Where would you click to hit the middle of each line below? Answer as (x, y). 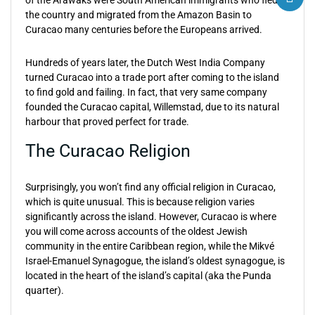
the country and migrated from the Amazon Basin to (139, 15)
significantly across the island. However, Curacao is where (151, 217)
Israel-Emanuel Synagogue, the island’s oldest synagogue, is (155, 261)
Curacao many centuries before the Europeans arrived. (144, 30)
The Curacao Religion (108, 151)
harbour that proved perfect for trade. (107, 122)
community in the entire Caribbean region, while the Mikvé (150, 246)
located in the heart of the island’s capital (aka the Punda (148, 276)
